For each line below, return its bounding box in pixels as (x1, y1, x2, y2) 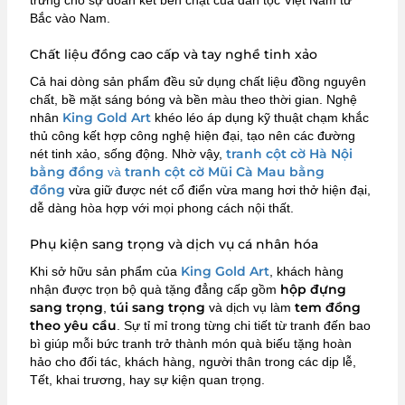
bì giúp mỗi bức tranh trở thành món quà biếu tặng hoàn (30, 335, 352, 351)
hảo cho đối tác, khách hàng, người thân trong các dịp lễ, (30, 353, 356, 369)
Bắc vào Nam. (30, 10, 110, 25)
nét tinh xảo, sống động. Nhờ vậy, (30, 146, 226, 161)
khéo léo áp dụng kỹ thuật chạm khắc (155, 109, 369, 125)
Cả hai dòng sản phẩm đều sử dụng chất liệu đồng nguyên (30, 73, 366, 89)
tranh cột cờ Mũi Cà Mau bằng (125, 163, 325, 180)
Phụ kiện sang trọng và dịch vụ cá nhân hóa (30, 235, 318, 252)
